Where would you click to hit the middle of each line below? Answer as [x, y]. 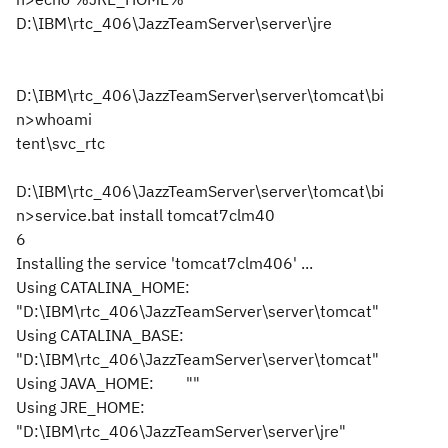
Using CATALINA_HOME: [109, 287]
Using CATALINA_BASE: [106, 335]
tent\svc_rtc [60, 143]
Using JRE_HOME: [96, 407]
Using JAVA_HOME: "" [108, 383]
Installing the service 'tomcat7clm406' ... [164, 263]
